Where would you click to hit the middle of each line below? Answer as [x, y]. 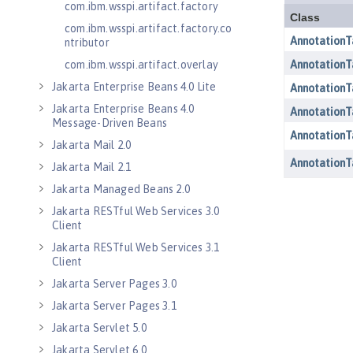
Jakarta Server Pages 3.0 [114, 284]
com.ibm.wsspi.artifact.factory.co [149, 28]
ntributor [87, 43]
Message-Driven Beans [110, 123]
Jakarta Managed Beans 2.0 [121, 189]
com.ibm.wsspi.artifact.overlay [141, 65]
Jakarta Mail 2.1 [92, 167]
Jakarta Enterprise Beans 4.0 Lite [134, 87]
